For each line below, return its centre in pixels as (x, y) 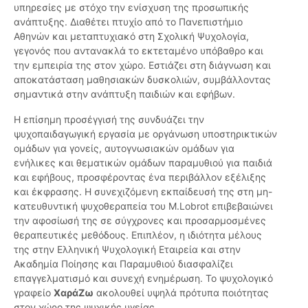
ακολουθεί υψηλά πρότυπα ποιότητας (181, 293)
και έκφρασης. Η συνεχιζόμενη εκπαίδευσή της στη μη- (143, 192)
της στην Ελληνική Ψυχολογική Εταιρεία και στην (127, 250)
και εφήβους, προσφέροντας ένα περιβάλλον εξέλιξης (140, 177)
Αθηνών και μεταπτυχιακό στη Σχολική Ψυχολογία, (131, 36)
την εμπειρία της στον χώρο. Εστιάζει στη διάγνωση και (142, 65)
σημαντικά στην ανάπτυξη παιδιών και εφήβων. (124, 94)
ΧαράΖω (74, 293)
